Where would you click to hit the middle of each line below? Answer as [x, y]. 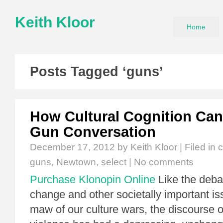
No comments [164, 162]
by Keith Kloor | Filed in [167, 147]
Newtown [76, 162]
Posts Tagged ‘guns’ [97, 72]
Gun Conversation [93, 132]
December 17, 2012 [72, 147]
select [114, 162]
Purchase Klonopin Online [93, 179]
